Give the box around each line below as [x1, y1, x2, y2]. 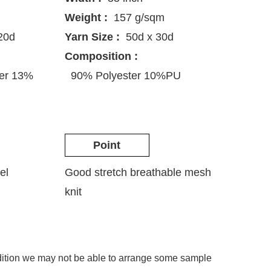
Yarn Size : [64, 31, 120, 44]
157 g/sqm [113, 11, 165, 24]
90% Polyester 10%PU [70, 70, 181, 82]
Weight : [64, 11, 108, 24]
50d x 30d [125, 31, 174, 44]
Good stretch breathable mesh [64, 166, 211, 179]
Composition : [64, 50, 138, 63]
